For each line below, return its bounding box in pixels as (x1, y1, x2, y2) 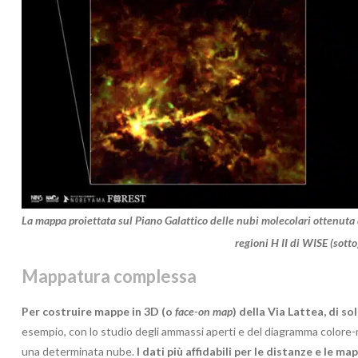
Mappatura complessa (22, 265, 197, 287)
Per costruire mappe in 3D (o (22, 304, 175, 318)
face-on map (175, 304, 233, 318)
